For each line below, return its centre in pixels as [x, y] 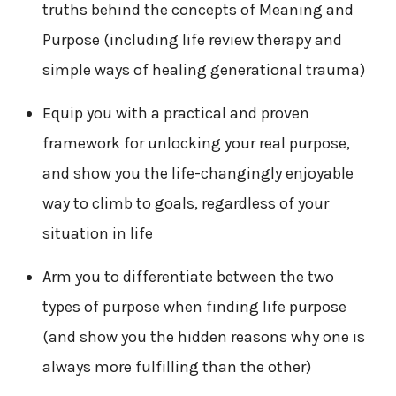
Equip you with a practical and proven [175, 113]
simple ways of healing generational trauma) [203, 69]
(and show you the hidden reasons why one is [203, 336]
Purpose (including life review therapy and [192, 39]
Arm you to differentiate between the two [188, 276]
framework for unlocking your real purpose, [196, 143]
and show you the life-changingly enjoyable [198, 173]
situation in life [97, 233]
